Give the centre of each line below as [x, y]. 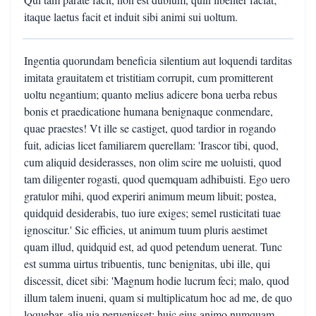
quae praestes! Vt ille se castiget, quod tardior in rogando [150, 128]
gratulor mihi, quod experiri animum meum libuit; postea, [150, 196]
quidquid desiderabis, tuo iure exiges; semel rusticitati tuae [152, 213]
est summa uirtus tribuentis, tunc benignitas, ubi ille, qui [147, 263]
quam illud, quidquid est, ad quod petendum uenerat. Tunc [153, 247]
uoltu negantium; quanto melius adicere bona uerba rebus [151, 94]
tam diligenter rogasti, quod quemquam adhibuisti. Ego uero [157, 179]
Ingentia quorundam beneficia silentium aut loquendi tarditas [158, 60]
